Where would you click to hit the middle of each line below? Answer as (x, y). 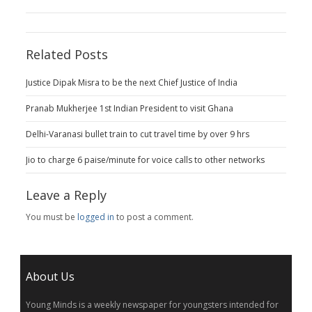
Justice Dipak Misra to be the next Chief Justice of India (131, 83)
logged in (95, 217)
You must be (51, 217)
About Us (50, 277)
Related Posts (67, 55)
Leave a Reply (66, 195)
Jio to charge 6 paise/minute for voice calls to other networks (145, 160)
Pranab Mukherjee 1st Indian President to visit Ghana (129, 109)
